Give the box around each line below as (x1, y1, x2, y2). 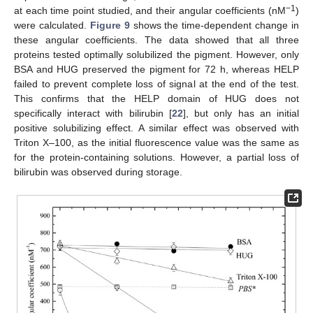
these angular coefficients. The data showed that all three (14, 34, 299, 45)
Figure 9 (89, 19, 130, 31)
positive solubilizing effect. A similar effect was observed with (14, 122, 299, 133)
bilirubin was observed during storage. (14, 166, 182, 177)
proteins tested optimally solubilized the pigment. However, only (14, 48, 299, 60)
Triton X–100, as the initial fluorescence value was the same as (14, 136, 299, 148)
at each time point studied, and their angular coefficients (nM (14, 4, 286, 16)
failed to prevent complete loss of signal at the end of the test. (14, 78, 299, 89)
